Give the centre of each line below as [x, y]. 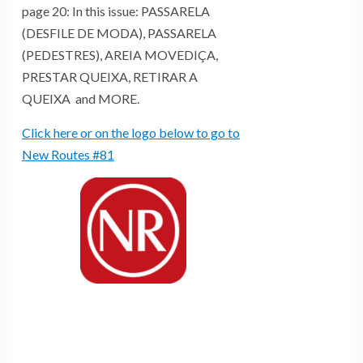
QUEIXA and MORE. [81, 99]
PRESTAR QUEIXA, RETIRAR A [110, 77]
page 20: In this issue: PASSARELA [116, 11]
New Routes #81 [68, 155]
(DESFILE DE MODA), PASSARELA [119, 33]
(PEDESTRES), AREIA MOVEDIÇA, [120, 55]
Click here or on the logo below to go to [131, 133]
